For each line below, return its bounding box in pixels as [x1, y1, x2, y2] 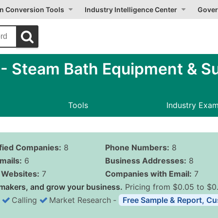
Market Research [49, 195, 111, 205]
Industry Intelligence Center [85, 5, 177, 14]
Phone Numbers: [105, 143, 169, 152]
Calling [12, 195, 37, 205]
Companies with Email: [105, 169, 192, 179]
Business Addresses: [105, 156, 186, 165]
